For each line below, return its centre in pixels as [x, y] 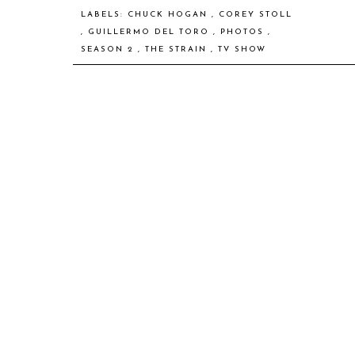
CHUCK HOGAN [170, 14]
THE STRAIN [178, 49]
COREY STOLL [256, 14]
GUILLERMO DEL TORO [151, 32]
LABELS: [104, 14]
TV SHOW [242, 49]
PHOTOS [244, 32]
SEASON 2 [109, 49]
